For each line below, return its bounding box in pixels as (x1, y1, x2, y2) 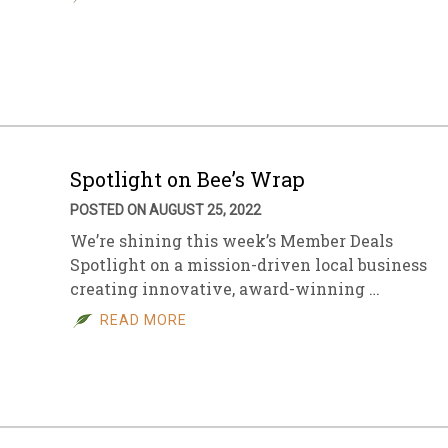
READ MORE (100, 312, 187, 328)
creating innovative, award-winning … (70, 278, 380, 299)
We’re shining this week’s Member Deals (70, 230, 393, 251)
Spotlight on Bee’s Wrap (70, 166, 305, 192)
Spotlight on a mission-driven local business (70, 254, 427, 275)
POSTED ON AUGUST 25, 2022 (70, 202, 261, 218)
